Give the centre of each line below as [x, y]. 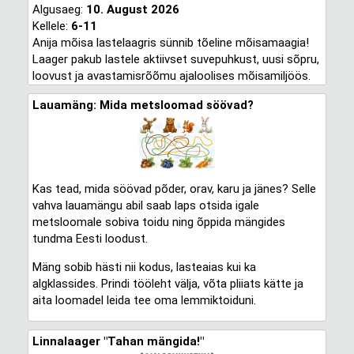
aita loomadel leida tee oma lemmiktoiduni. [144, 300]
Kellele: [51, 26]
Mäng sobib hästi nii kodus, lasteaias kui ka [144, 267]
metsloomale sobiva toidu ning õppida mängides [158, 222]
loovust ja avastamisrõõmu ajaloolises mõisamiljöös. [171, 76]
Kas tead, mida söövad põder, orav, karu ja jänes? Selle [174, 189]
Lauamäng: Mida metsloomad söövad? [143, 105]
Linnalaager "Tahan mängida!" [118, 341]
